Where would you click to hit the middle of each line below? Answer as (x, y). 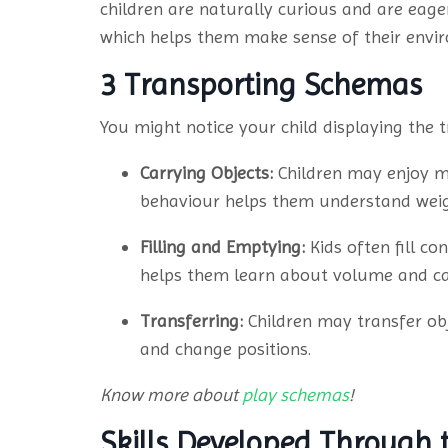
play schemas (295, 395)
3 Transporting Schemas (261, 85)
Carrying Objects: (206, 173)
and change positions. (227, 349)
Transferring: (191, 321)
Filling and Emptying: (222, 247)
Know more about (171, 395)
